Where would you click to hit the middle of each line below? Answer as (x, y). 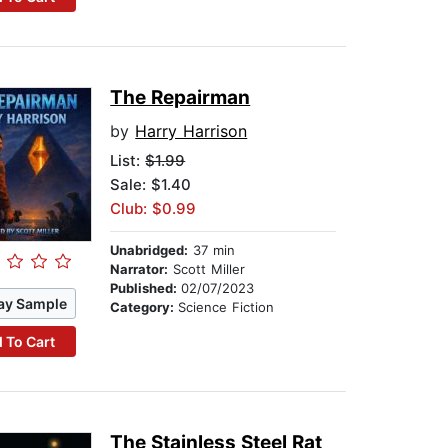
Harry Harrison (191, 131)
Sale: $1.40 (151, 185)
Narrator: (139, 269)
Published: (146, 288)
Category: (144, 307)
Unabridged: (149, 250)
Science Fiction (226, 307)
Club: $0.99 (153, 209)
